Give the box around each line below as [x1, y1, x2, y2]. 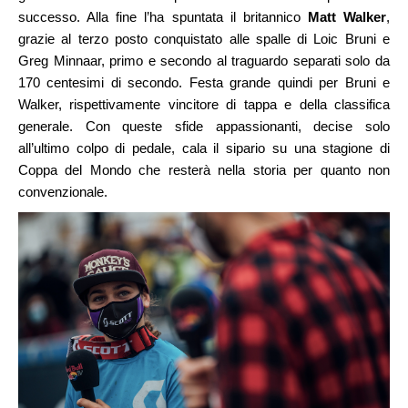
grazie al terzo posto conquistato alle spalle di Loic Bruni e [18, 31, 390, 47]
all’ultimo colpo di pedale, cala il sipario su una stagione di [18, 140, 390, 157]
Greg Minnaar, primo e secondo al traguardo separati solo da [18, 53, 390, 69]
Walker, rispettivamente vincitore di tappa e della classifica [18, 97, 390, 113]
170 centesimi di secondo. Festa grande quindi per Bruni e [18, 75, 390, 91]
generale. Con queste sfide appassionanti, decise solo [18, 118, 390, 135]
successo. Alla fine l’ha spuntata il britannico [18, 9, 301, 25]
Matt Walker [307, 9, 386, 25]
